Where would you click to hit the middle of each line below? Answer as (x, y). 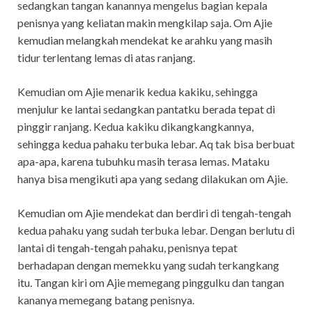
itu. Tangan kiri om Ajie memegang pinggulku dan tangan (151, 282)
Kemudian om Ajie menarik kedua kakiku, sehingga (138, 91)
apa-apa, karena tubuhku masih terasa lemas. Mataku (143, 161)
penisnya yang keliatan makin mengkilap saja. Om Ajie (145, 22)
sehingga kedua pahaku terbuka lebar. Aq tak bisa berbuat (156, 143)
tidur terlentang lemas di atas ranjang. (106, 57)
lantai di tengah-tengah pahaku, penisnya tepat (127, 247)
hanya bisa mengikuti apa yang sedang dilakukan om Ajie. (153, 178)
